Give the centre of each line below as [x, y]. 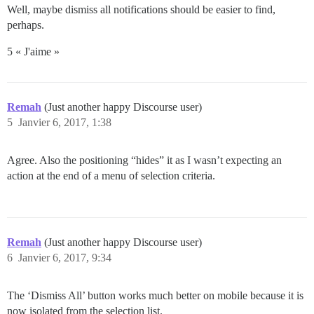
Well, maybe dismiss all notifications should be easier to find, [141, 9]
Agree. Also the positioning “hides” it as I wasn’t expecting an [144, 160]
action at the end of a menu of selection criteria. [111, 175]
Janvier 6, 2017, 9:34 [65, 257]
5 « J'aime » [33, 51]
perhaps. [26, 25]
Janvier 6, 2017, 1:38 [65, 122]
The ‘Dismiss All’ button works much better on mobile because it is [155, 295]
